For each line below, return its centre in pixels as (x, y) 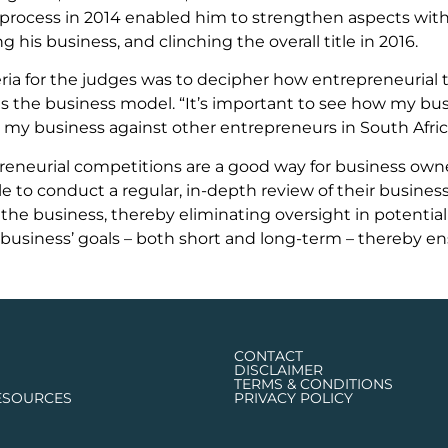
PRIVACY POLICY (293, 398)
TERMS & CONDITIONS (313, 384)
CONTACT (268, 356)
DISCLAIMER (278, 370)
